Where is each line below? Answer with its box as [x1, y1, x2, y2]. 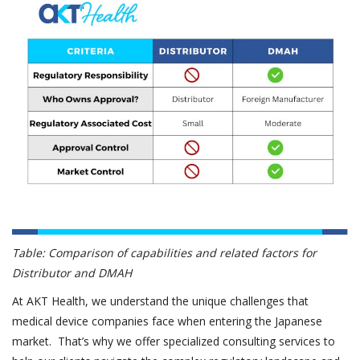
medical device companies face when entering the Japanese [12, 313, 322, 329]
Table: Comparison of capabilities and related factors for [12, 245, 317, 261]
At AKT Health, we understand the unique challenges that [12, 293, 309, 309]
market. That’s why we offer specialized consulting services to [12, 333, 335, 350]
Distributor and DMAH [12, 265, 132, 281]
